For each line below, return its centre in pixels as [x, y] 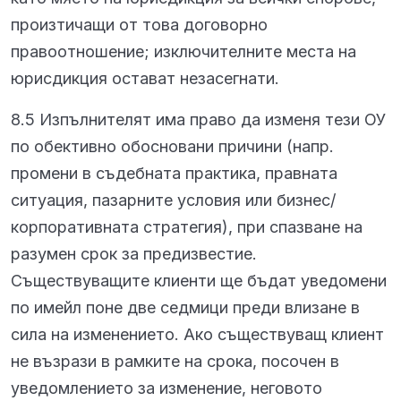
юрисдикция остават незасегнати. [145, 78]
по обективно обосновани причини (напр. [172, 146]
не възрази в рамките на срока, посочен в [175, 361]
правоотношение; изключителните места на [183, 51]
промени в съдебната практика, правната [174, 173]
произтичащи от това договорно [139, 25]
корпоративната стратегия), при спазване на [187, 227]
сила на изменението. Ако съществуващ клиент [197, 334]
